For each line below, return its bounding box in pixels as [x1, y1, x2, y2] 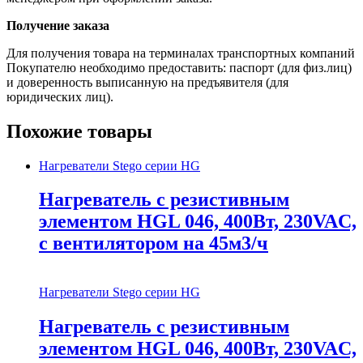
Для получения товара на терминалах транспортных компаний [6, 45, 355, 60]
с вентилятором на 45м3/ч [39, 233, 268, 254]
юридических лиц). [6, 89, 113, 104]
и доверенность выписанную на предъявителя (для [6, 75, 288, 89]
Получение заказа [6, 18, 109, 32]
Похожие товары [6, 120, 152, 142]
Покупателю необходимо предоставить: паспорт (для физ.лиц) [6, 60, 352, 75]
